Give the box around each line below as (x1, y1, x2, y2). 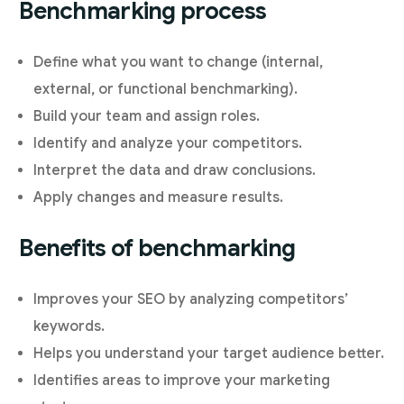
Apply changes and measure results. (33, 188, 284, 207)
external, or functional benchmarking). (33, 80, 298, 99)
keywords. (33, 317, 106, 336)
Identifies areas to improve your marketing (33, 372, 331, 390)
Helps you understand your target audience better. (33, 344, 385, 363)
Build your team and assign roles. (33, 107, 261, 126)
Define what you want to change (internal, (33, 53, 324, 72)
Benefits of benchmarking (19, 234, 296, 263)
